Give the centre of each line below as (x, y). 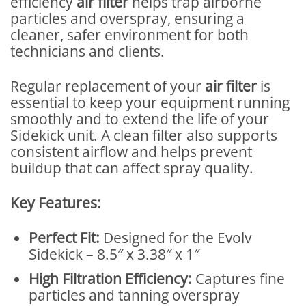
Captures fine (239, 279)
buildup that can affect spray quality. (132, 168)
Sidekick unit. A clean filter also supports (144, 135)
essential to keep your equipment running (150, 102)
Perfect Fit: (65, 237)
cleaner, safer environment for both (129, 34)
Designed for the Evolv (176, 237)
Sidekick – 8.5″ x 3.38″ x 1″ (114, 254)
